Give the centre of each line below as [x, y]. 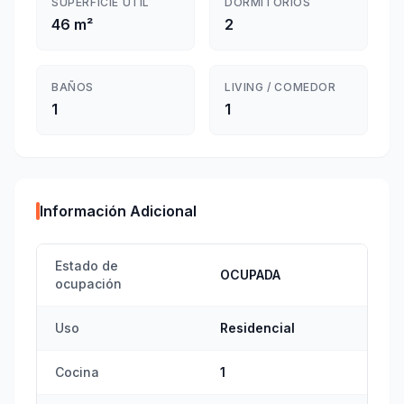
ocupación [88, 284]
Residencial [257, 328]
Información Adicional [118, 211]
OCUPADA [250, 275]
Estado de [87, 266]
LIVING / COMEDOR [280, 87]
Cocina [77, 372]
